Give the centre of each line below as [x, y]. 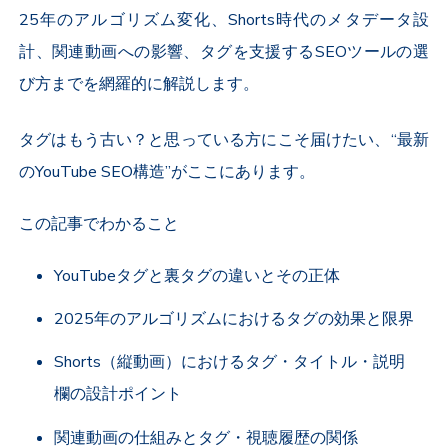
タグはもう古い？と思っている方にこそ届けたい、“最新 [224, 140]
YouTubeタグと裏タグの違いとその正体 [197, 276]
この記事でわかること [99, 224]
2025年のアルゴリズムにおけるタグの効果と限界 [234, 319]
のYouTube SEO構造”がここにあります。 [167, 172]
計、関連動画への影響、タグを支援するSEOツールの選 [224, 52]
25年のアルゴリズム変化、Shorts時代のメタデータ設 [224, 20]
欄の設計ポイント [118, 394]
